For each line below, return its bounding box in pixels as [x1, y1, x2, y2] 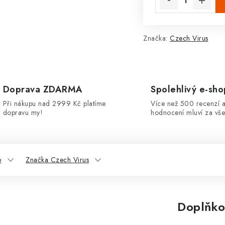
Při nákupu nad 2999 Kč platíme [3, 98, 106, 108]
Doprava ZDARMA [3, 83, 83, 96]
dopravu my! [3, 107, 43, 118]
